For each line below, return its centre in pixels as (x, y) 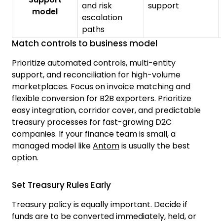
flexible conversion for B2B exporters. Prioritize (102, 99)
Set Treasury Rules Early (61, 185)
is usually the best (155, 146)
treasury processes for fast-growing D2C (92, 122)
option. (25, 158)
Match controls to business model (85, 44)
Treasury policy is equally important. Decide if (100, 205)
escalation (102, 18)
